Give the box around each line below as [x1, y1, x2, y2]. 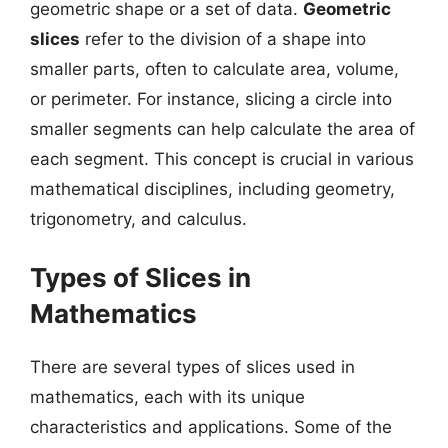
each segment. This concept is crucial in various [30, 149, 414, 169]
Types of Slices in [30, 261, 251, 293]
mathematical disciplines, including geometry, [30, 179, 395, 199]
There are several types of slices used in [30, 356, 355, 377]
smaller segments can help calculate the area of [30, 119, 415, 139]
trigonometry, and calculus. [30, 209, 247, 229]
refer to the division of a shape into [80, 29, 366, 49]
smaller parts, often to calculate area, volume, [30, 59, 399, 79]
